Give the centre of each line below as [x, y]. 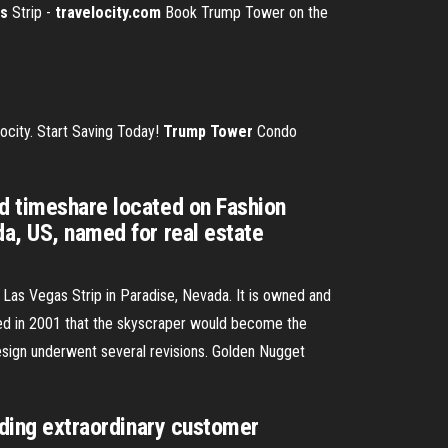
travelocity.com [108, 12]
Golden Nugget [258, 351]
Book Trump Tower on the [244, 12]
